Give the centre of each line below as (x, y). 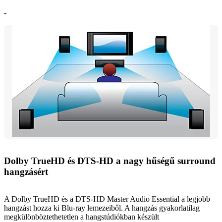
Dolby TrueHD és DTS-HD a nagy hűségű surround (110, 161)
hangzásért (26, 172)
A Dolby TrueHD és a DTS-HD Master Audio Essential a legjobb (107, 199)
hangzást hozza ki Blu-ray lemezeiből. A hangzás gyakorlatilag (102, 208)
